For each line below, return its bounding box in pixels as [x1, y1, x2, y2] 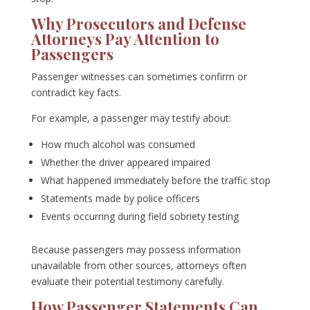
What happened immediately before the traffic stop [40, 174, 271, 188]
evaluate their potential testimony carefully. [30, 275, 224, 289]
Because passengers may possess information [30, 243, 241, 257]
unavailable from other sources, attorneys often [30, 259, 246, 273]
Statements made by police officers [40, 192, 200, 206]
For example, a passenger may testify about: [30, 111, 231, 125]
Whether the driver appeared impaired [40, 156, 210, 170]
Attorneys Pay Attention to [30, 28, 219, 50]
